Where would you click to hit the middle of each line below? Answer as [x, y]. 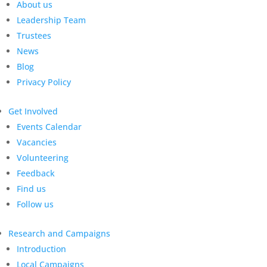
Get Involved [33, 111]
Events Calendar [49, 127]
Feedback [36, 173]
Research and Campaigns [59, 233]
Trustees [34, 35]
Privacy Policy [44, 82]
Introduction [41, 249]
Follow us [35, 204]
